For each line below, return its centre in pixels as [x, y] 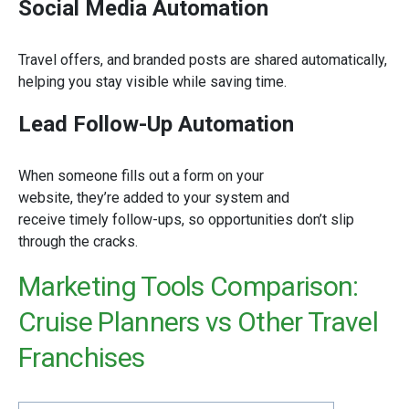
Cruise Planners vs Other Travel [198, 322]
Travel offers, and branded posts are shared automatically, [203, 60]
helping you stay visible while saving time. [152, 82]
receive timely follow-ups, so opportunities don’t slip [186, 220]
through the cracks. [78, 241]
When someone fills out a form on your [141, 176]
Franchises [87, 357]
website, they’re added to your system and [154, 198]
